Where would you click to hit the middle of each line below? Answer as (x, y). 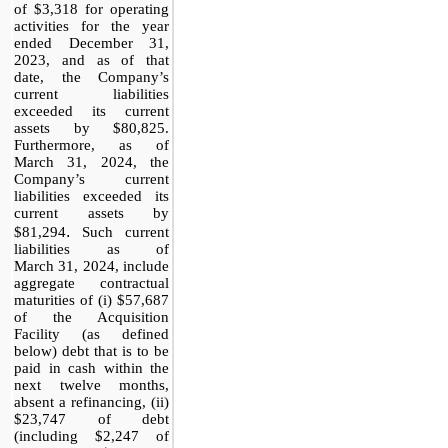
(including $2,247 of (91, 435)
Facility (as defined (91, 333)
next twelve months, (91, 384)
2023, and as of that (91, 59)
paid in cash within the (91, 367)
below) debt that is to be (91, 350)
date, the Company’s (91, 76)
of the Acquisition (91, 316)
